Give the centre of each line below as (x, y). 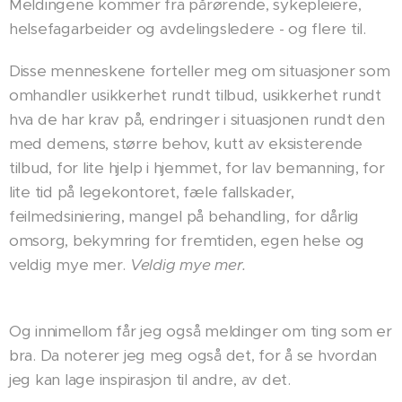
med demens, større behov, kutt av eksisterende (186, 143)
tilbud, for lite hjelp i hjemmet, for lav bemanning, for (197, 167)
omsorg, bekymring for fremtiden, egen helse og (187, 240)
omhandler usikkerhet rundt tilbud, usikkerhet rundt (195, 95)
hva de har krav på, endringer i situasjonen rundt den (197, 119)
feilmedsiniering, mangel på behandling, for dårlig (184, 216)
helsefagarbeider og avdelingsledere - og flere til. (188, 28)
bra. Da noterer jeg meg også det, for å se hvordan (193, 355)
